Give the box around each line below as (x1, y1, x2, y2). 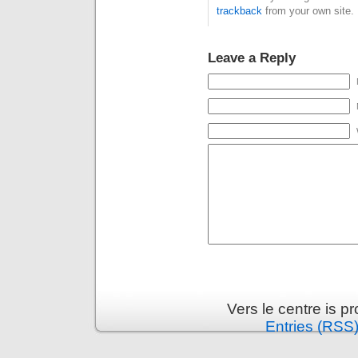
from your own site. (262, 4, 354, 17)
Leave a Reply (208, 49, 296, 66)
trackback (217, 4, 262, 17)
